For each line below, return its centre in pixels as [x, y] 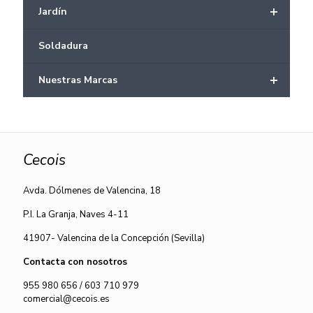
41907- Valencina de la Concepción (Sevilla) [114, 238]
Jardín [53, 12]
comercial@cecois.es [66, 299]
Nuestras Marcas [78, 80]
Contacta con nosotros [75, 262]
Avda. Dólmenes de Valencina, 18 [92, 191]
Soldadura [63, 46]
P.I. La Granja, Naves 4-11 [76, 214]
